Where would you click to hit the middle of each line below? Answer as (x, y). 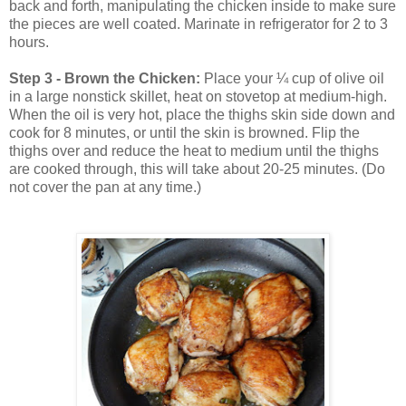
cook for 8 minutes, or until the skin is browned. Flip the (184, 132)
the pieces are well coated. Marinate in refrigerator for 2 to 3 (198, 24)
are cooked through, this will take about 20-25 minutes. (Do (197, 169)
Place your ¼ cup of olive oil (292, 78)
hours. (29, 42)
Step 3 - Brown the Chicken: (105, 78)
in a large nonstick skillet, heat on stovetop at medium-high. (198, 96)
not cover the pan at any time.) (107, 187)
